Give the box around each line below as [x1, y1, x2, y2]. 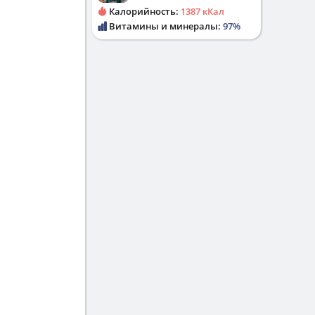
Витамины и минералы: [107, 20, 223, 32]
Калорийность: [107, 5, 181, 18]
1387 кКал [181, 5, 224, 18]
